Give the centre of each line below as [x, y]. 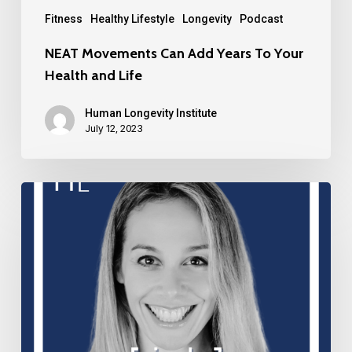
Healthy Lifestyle [132, 18]
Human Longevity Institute [150, 113]
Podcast [261, 18]
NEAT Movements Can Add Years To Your [174, 53]
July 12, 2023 [114, 128]
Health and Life [93, 75]
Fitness [63, 18]
